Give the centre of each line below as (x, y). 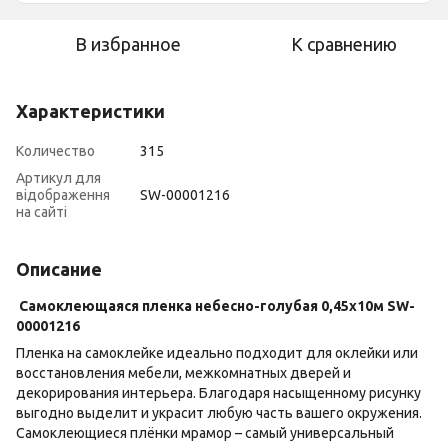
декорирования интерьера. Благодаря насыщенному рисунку (218, 393)
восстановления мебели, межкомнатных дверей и (183, 373)
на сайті (41, 212)
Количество (55, 151)
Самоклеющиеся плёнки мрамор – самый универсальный (205, 433)
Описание (59, 269)
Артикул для (58, 178)
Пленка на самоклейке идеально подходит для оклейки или (217, 353)
